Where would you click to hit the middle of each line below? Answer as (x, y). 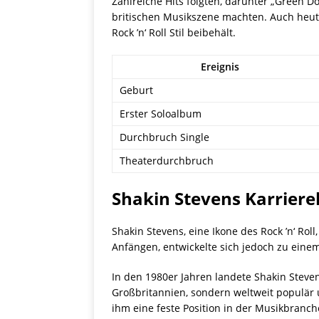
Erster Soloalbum (161, 114)
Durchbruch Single (164, 137)
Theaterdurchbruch (167, 161)
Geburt (136, 90)
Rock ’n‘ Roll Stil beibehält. (174, 33)
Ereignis (220, 67)
